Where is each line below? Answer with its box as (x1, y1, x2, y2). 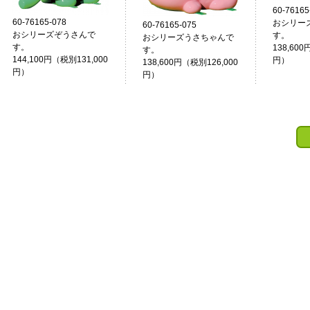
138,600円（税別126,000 (142, 57, 238, 67)
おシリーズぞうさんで (12, 30, 95, 39)
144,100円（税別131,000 (12, 55, 108, 64)
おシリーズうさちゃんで (142, 33, 234, 42)
